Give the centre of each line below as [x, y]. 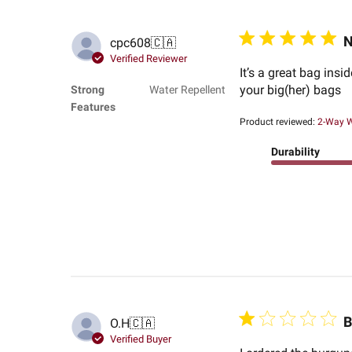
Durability [295, 152]
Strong [87, 90]
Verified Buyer [140, 339]
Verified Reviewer [148, 58]
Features [93, 107]
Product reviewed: [278, 122]
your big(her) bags [290, 90]
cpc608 [130, 42]
